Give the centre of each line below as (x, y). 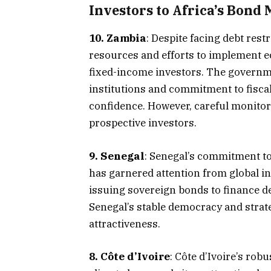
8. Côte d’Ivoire (129, 256)
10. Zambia (118, 38)
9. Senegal (117, 156)
